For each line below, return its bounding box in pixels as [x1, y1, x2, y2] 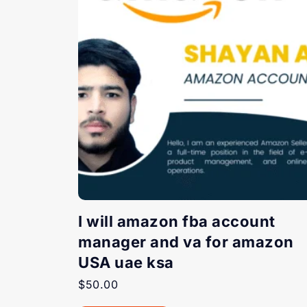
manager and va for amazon [78, 232, 294, 251]
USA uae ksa [78, 253, 174, 271]
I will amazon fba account [78, 212, 275, 230]
